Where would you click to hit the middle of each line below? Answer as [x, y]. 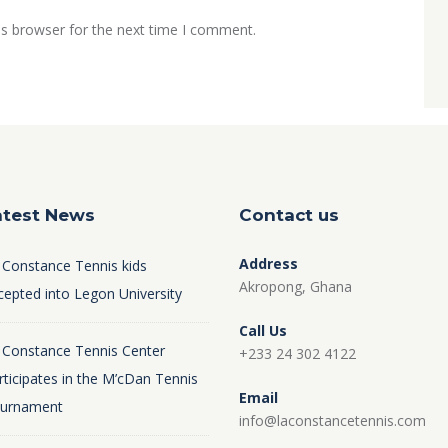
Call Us [263, 331]
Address [268, 264]
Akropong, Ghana [295, 287]
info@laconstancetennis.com [332, 421]
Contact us [289, 215]
